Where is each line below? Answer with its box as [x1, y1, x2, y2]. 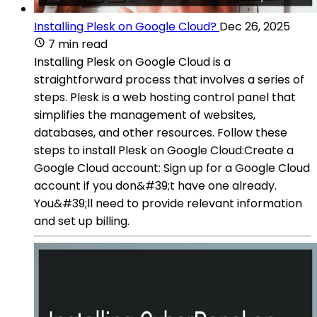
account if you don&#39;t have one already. [34, 177, 277, 194]
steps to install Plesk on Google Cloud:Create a [34, 142, 294, 158]
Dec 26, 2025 [219, 18, 290, 35]
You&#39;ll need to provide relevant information [34, 195, 302, 212]
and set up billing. [34, 212, 129, 229]
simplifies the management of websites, [34, 106, 255, 123]
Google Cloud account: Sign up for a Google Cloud [34, 159, 310, 176]
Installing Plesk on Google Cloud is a [34, 53, 231, 70]
